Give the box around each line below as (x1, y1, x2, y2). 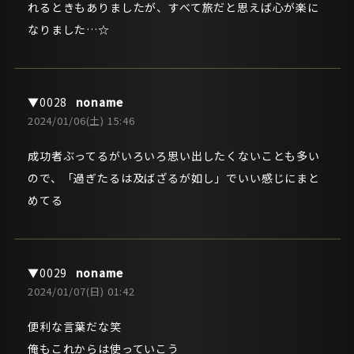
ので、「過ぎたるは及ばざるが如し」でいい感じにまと (28, 169, 320, 186)
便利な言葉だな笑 (28, 318, 122, 334)
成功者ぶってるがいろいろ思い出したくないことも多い (28, 147, 320, 164)
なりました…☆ (28, 21, 110, 37)
